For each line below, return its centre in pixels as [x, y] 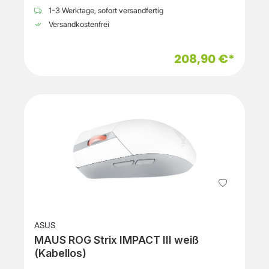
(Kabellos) [60, 253]
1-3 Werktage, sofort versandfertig [105, 11]
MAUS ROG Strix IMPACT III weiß [116, 240]
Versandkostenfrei [78, 25]
